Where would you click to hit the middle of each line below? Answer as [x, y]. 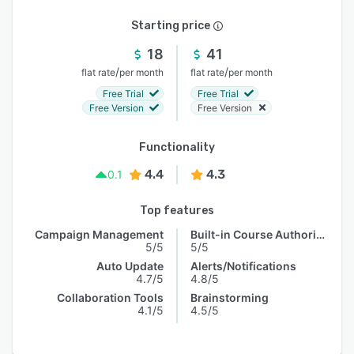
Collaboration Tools [110, 298]
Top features [177, 211]
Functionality [177, 147]
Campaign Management [99, 234]
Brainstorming [230, 298]
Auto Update [130, 266]
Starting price [171, 26]
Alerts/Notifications [243, 266]
